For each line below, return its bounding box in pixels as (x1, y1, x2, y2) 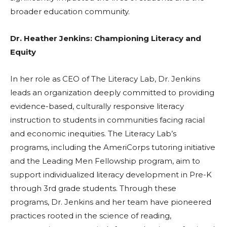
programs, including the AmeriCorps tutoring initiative (10, 142, 215, 153)
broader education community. (10, 7, 130, 17)
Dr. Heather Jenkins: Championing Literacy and (10, 33, 201, 44)
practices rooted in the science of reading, (10, 211, 171, 221)
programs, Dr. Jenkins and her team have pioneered (10, 197, 211, 207)
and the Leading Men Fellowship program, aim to (10, 156, 200, 166)
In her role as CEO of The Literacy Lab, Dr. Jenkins (10, 74, 200, 84)
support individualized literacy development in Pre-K (10, 170, 212, 180)
